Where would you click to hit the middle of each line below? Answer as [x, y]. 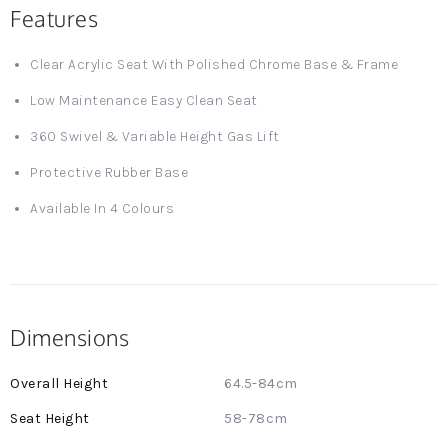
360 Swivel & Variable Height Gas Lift [155, 136]
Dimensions [69, 337]
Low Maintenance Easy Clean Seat [144, 100]
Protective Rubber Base [109, 172]
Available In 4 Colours [102, 208]
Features [54, 18]
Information [51, 402]
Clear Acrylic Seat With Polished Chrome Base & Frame [214, 64]
